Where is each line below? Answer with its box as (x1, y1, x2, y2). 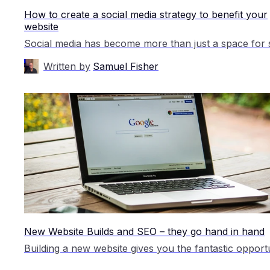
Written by (43, 60, 90, 72)
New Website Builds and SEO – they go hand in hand (24, 225, 265, 237)
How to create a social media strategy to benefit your (24, 8, 268, 20)
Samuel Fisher (93, 60, 159, 72)
